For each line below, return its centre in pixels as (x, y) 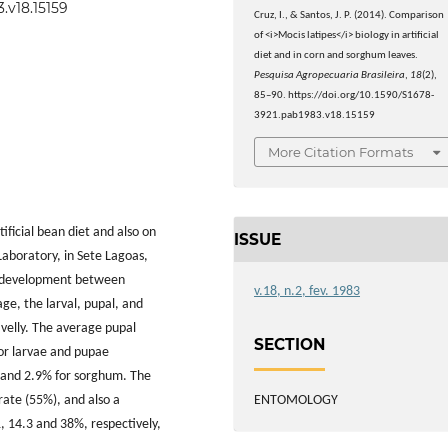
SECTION (290, 344)
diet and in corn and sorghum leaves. (336, 56)
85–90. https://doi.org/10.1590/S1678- (344, 96)
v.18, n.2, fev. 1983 (307, 292)
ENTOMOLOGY (296, 400)
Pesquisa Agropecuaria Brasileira (330, 76)
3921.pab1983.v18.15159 (315, 116)
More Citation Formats (341, 151)
